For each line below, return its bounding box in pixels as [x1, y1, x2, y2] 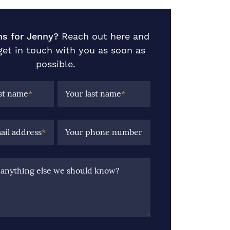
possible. [36, 59, 75, 69]
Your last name [65, 89, 122, 99]
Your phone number [65, 127, 143, 137]
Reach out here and [62, 31, 149, 42]
